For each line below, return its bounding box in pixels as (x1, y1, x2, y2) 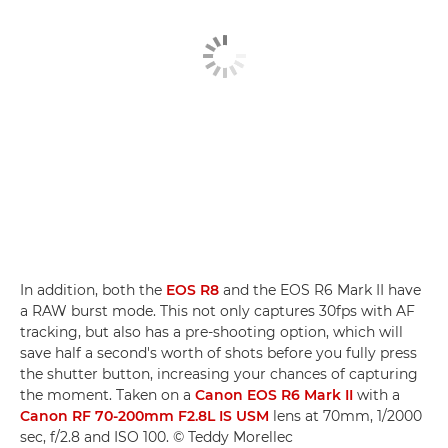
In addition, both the (20, 281, 166, 300)
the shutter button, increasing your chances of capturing (20, 365, 418, 384)
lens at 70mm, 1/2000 (269, 407, 422, 426)
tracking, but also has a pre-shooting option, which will (20, 323, 403, 342)
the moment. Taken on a (20, 386, 195, 405)
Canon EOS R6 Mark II (195, 386, 353, 405)
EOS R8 (166, 281, 219, 300)
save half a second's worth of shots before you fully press (20, 344, 417, 363)
